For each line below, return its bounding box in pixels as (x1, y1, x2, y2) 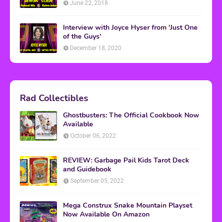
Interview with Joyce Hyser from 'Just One (63, 22, 198, 32)
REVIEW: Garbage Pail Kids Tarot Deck (63, 155, 189, 165)
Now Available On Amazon (63, 209, 150, 219)
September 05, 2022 (70, 177, 124, 184)
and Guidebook (63, 164, 111, 174)
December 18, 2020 (70, 44, 121, 52)
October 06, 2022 (70, 132, 116, 139)
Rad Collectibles (20, 92, 88, 104)
